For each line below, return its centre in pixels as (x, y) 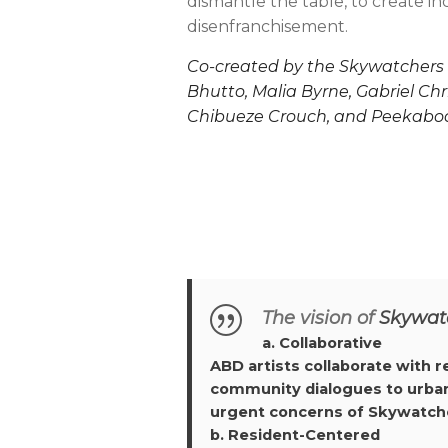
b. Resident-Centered (294, 434)
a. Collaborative (321, 342)
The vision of (320, 317)
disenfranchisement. (267, 26)
